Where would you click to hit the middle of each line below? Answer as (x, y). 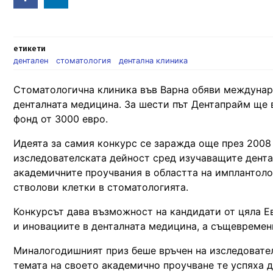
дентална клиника (153, 61)
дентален (31, 61)
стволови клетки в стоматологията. (101, 187)
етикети (30, 49)
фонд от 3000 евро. (61, 119)
